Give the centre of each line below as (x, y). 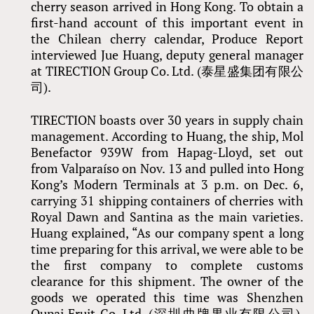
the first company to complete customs (167, 265)
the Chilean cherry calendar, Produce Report (167, 38)
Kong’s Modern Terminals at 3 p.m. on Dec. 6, (167, 184)
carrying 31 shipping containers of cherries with (167, 200)
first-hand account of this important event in (167, 22)
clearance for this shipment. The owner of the (167, 281)
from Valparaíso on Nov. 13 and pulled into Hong (167, 168)
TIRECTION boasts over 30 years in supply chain (167, 120)
